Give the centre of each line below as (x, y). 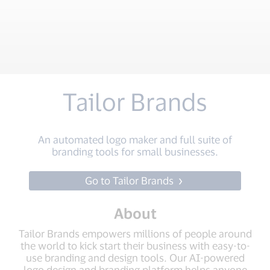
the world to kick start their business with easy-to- (135, 245)
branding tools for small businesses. (135, 151)
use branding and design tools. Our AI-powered (135, 257)
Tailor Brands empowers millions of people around (135, 233)
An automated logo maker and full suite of (135, 139)
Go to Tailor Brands (130, 180)
